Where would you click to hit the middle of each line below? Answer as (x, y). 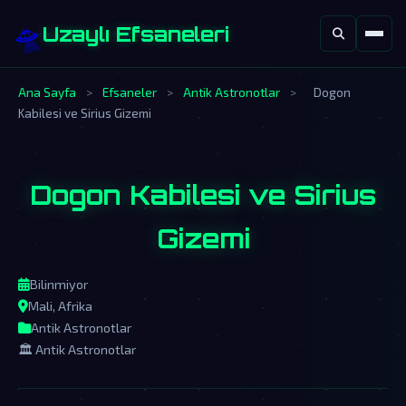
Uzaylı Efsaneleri (136, 34)
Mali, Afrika (60, 306)
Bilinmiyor (59, 284)
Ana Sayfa (47, 92)
